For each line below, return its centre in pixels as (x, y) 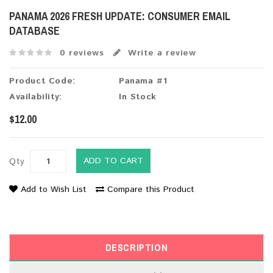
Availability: (36, 97)
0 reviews (82, 53)
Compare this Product (151, 190)
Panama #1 (143, 81)
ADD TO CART (114, 161)
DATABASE (34, 31)
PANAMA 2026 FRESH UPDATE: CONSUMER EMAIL (120, 16)
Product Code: (42, 81)
